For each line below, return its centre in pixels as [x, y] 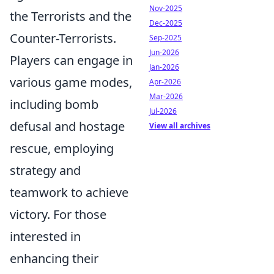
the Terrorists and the [71, 16]
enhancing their [54, 258]
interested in [45, 236]
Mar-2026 [166, 96]
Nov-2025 [166, 8]
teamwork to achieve [69, 192]
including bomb [54, 104]
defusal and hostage [67, 126]
